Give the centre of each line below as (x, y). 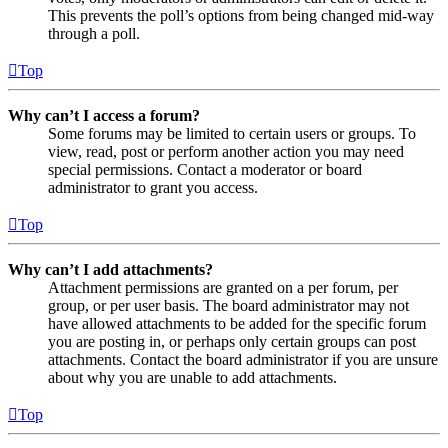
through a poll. (94, 33)
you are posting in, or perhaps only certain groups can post (232, 341)
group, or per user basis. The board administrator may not (228, 305)
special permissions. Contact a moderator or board (205, 169)
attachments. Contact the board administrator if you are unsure (243, 359)
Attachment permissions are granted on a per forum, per (223, 287)
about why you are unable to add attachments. (192, 377)
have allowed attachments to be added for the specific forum (237, 323)
